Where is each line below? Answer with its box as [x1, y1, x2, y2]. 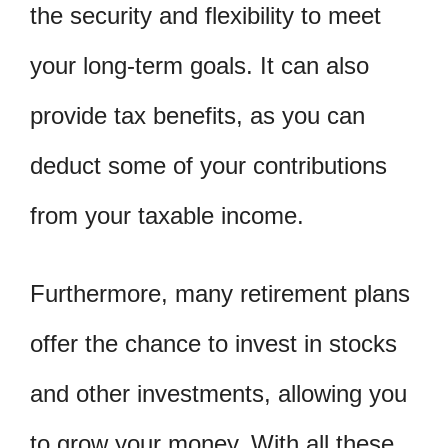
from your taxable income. [30, 201, 304, 229]
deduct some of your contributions [30, 151, 387, 179]
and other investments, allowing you [30, 379, 407, 407]
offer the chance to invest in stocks [30, 329, 397, 357]
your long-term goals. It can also [30, 51, 369, 79]
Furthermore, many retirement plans [30, 279, 410, 307]
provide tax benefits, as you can [30, 101, 365, 129]
